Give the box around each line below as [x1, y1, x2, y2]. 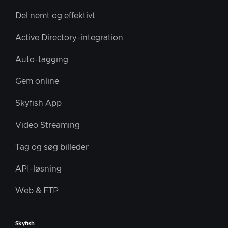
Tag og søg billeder [15, 143, 89, 152]
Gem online [15, 77, 59, 86]
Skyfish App [15, 99, 62, 108]
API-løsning [15, 165, 62, 174]
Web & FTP [15, 187, 59, 195]
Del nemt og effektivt [15, 12, 95, 20]
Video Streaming [15, 121, 80, 130]
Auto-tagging [15, 55, 68, 64]
